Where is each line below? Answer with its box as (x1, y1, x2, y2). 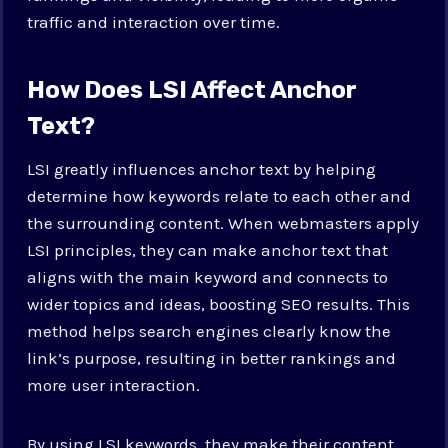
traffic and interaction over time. (27, 11, 281, 32)
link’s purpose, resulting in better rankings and (27, 347, 397, 368)
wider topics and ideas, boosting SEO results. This (27, 293, 411, 314)
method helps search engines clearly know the (27, 320, 392, 341)
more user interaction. (27, 374, 201, 395)
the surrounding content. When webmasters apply (27, 212, 420, 233)
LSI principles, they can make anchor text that (27, 239, 389, 260)
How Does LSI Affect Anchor (27, 75, 358, 104)
